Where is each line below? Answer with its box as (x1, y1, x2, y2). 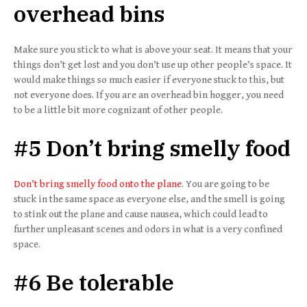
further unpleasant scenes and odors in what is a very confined (14, 223, 282, 235)
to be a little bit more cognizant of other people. (14, 103, 223, 116)
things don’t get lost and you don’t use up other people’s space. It (14, 58, 292, 71)
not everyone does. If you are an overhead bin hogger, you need (14, 88, 284, 101)
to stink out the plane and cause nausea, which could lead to (14, 208, 268, 220)
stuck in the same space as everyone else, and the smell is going (14, 193, 285, 205)
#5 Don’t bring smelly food (14, 133, 291, 162)
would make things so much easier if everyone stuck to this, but (14, 73, 284, 86)
